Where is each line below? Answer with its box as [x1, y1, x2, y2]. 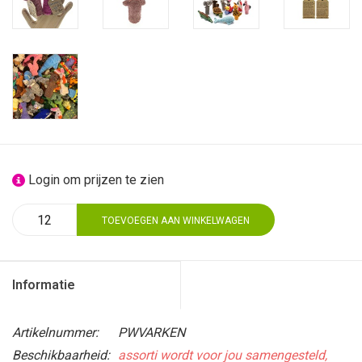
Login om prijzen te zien [25, 172, 164, 187]
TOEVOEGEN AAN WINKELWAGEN [102, 215, 250, 226]
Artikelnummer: [12, 325, 99, 340]
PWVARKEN [118, 325, 185, 340]
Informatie [12, 277, 75, 293]
